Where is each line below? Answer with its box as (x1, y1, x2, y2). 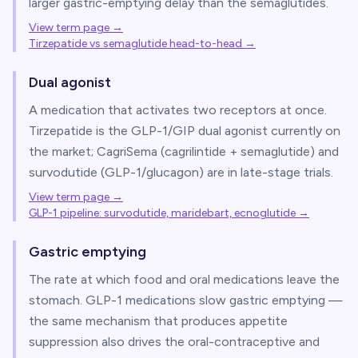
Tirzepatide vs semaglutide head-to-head (29, 37, 242, 50)
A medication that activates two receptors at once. (29, 102, 327, 117)
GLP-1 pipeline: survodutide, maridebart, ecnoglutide (29, 206, 296, 220)
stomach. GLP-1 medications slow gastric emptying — (29, 292, 343, 308)
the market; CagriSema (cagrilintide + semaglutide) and (29, 144, 339, 159)
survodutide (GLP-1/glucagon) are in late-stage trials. (29, 165, 333, 180)
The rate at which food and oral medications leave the (29, 272, 340, 287)
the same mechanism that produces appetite (29, 313, 288, 328)
